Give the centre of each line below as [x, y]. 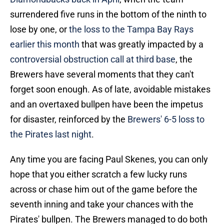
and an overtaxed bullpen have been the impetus [106, 104]
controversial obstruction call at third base [93, 59]
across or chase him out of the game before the [104, 189]
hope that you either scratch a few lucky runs [98, 174]
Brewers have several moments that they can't [102, 74]
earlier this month [45, 44]
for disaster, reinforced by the [69, 119]
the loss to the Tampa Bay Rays [131, 29]
